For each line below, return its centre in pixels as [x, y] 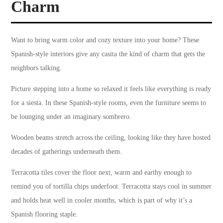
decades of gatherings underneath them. [67, 151]
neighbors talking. [37, 68]
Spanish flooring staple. [45, 214]
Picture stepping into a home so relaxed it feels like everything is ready [111, 89]
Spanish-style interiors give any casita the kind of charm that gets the [108, 54]
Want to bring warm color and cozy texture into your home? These [105, 40]
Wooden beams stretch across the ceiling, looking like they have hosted [111, 137]
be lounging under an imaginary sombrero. [71, 116]
